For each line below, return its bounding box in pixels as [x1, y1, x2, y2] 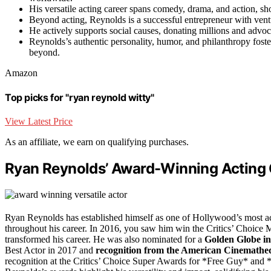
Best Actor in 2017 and [5, 244, 96, 255]
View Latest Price [5, 116, 73, 127]
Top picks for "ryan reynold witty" [5, 91, 154, 103]
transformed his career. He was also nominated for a [5, 233, 204, 244]
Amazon [5, 67, 38, 78]
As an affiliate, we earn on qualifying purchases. [5, 137, 189, 148]
